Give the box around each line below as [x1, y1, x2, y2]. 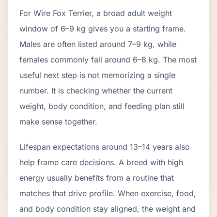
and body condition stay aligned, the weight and [19, 204, 196, 214]
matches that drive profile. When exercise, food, [19, 188, 196, 198]
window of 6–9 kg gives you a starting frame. [19, 24, 186, 33]
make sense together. [19, 117, 97, 126]
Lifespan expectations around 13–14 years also [19, 142, 190, 152]
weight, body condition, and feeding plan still [19, 101, 185, 111]
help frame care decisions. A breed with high [19, 157, 183, 167]
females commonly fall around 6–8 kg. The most [19, 55, 197, 64]
